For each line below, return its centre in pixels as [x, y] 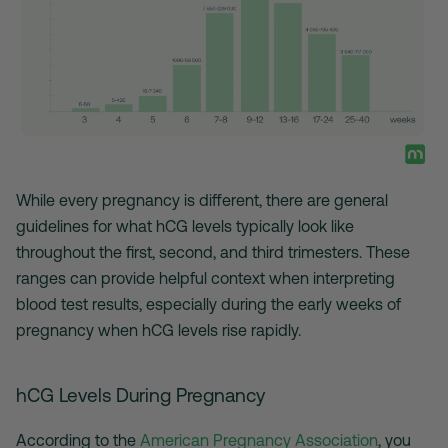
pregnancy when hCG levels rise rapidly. [160, 330]
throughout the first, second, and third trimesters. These [213, 252]
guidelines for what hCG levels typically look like [185, 226]
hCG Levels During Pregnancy [140, 395]
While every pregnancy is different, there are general [202, 200]
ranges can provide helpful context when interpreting [205, 278]
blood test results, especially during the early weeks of [208, 304]
